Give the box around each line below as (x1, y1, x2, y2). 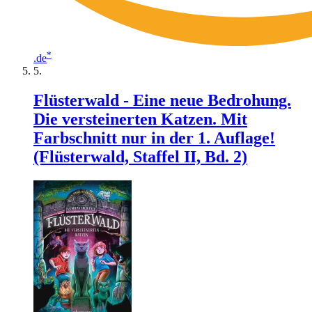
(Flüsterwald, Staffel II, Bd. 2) (33, 147, 247, 166)
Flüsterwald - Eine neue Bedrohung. (33, 91, 291, 109)
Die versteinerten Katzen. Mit (33, 109, 247, 128)
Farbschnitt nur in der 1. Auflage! (33, 128, 275, 147)
